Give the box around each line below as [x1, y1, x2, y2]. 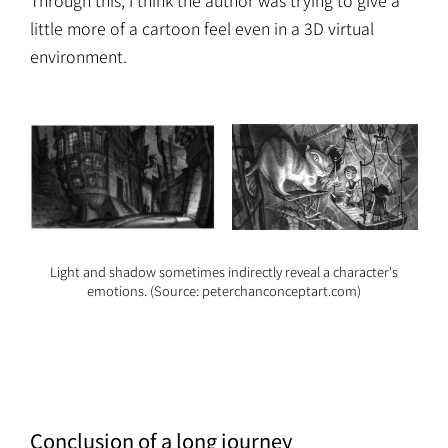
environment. [30, 44, 127, 69]
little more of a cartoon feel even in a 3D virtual [30, 16, 374, 41]
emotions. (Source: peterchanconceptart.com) [87, 281, 361, 301]
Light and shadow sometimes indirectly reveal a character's [50, 262, 398, 282]
